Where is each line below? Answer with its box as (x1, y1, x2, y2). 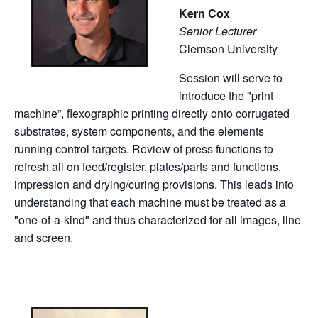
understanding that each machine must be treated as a (14, 193, 286, 210)
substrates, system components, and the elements (14, 122, 264, 139)
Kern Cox (179, 4, 230, 21)
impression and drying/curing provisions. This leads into (14, 175, 294, 192)
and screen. (14, 229, 73, 246)
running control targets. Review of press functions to (14, 140, 273, 157)
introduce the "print (179, 87, 273, 104)
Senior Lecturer (179, 22, 256, 39)
